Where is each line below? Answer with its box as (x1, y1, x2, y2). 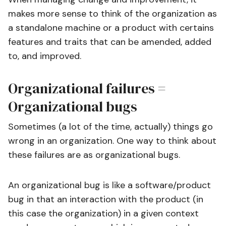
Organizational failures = (8, 79, 165, 98)
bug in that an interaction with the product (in (8, 193, 203, 205)
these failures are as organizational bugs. (8, 149, 180, 161)
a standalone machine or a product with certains (8, 22, 214, 34)
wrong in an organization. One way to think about (8, 135, 216, 147)
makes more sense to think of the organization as (8, 8, 217, 20)
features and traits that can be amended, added (8, 36, 211, 48)
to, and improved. (8, 50, 81, 62)
